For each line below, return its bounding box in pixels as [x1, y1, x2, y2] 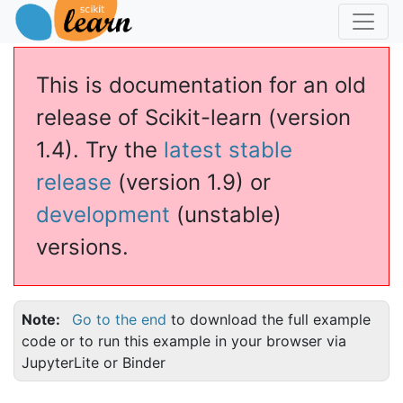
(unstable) [170, 201, 282, 228]
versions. [36, 234, 129, 260]
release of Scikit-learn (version [36, 104, 351, 130]
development [36, 201, 170, 228]
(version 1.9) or [112, 169, 271, 195]
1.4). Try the [36, 137, 164, 163]
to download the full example [166, 310, 371, 328]
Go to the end [72, 310, 166, 328]
